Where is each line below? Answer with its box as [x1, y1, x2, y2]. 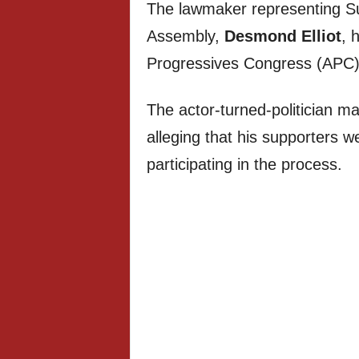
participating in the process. [146, 155, 342, 173]
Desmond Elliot [224, 27, 341, 45]
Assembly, [146, 27, 224, 45]
